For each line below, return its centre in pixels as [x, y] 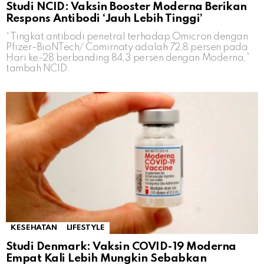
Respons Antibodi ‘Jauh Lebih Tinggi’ [104, 19]
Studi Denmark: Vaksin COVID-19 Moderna [121, 247]
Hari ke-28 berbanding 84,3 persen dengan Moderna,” [128, 58]
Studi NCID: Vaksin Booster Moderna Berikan [126, 7]
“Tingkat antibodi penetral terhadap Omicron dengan [127, 37]
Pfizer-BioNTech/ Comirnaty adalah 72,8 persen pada [127, 48]
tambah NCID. [38, 69]
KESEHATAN [34, 228]
